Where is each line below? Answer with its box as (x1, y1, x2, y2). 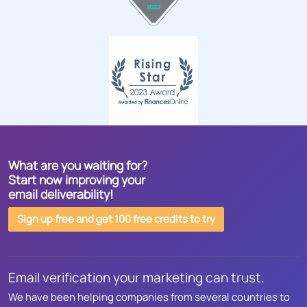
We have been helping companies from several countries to (8, 290, 290, 305)
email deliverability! (8, 186, 114, 203)
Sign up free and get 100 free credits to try (17, 212, 215, 227)
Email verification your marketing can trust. (8, 269, 265, 287)
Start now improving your (8, 171, 145, 188)
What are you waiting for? (8, 157, 147, 174)
